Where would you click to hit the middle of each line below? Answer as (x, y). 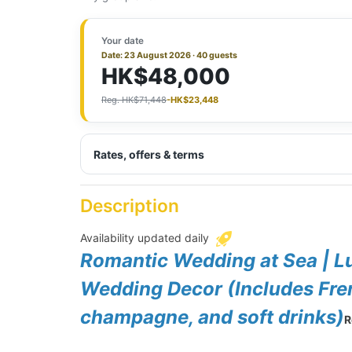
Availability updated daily (146, 237)
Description (130, 206)
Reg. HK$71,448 (134, 100)
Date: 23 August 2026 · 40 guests (169, 56)
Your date (123, 41)
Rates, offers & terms (149, 154)
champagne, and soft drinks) (212, 317)
